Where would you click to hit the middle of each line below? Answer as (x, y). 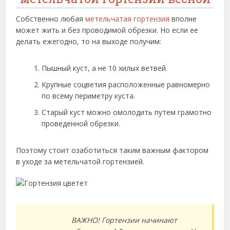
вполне (183, 19)
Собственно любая (51, 19)
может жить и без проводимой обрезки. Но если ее (107, 30)
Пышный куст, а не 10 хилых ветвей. (105, 68)
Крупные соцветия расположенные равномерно (126, 85)
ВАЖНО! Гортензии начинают (124, 220)
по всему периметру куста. (89, 96)
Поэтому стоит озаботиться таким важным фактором (112, 150)
